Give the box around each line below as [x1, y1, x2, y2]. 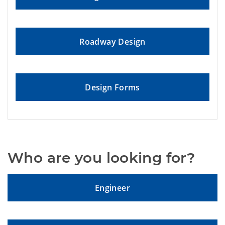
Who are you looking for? [8, 149, 195, 167]
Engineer [94, 182, 131, 194]
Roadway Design [79, 36, 146, 48]
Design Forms [85, 82, 140, 93]
